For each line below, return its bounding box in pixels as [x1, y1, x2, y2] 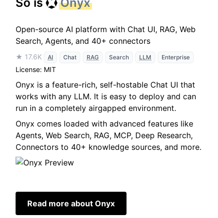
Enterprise [162, 53, 190, 61]
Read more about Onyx [27, 198, 115, 208]
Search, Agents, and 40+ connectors [16, 36, 150, 46]
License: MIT [16, 65, 56, 73]
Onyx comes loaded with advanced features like [16, 118, 193, 128]
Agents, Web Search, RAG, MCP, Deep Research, [16, 130, 193, 140]
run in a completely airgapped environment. [16, 103, 176, 113]
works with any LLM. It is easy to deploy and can [16, 91, 196, 101]
